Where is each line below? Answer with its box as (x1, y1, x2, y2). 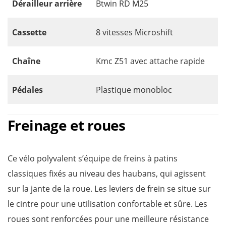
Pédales (12, 84, 43, 95)
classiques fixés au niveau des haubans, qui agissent (8, 168, 206, 179)
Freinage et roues (8, 116, 126, 135)
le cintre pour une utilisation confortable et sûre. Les (8, 198, 207, 209)
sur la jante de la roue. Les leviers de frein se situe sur (8, 183, 211, 194)
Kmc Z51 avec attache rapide (96, 55, 205, 67)
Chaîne (12, 55, 40, 67)
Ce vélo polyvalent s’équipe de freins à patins (8, 153, 178, 164)
